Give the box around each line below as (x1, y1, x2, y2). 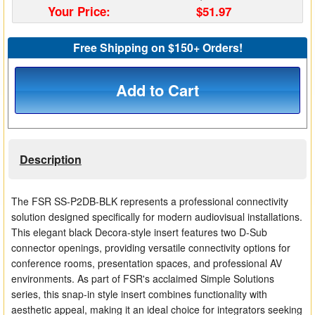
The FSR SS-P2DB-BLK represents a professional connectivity (11, 194, 289, 209)
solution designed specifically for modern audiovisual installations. (11, 210, 303, 224)
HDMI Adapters (7, 40, 70, 53)
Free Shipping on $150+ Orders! (72, 39, 243, 56)
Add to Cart (116, 79, 199, 101)
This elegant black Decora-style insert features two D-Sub (11, 225, 268, 240)
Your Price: (47, 3, 110, 20)
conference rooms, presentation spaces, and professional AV (11, 256, 283, 271)
